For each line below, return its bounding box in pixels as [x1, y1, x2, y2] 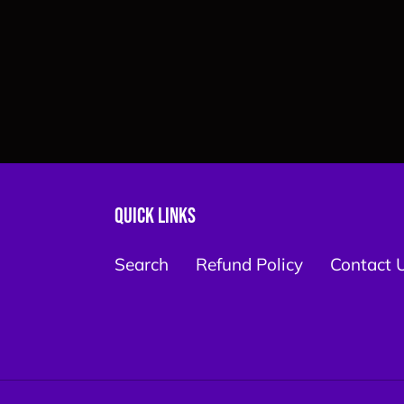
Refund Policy [196, 253, 303, 276]
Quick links [115, 203, 196, 230]
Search [115, 253, 169, 276]
